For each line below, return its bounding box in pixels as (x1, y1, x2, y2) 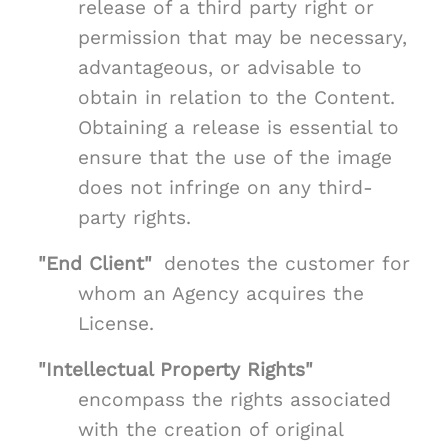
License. (78, 312, 154, 336)
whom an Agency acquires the (78, 282, 364, 306)
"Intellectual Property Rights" (38, 358, 313, 382)
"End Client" (38, 252, 152, 276)
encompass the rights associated (78, 388, 391, 412)
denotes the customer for (164, 252, 410, 276)
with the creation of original (78, 418, 343, 442)
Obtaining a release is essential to (78, 116, 399, 140)
